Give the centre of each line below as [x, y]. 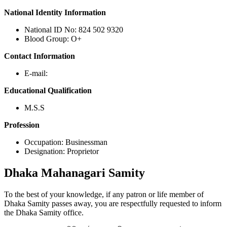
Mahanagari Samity [93, 173]
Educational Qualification [48, 91]
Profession [22, 125]
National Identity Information [55, 13]
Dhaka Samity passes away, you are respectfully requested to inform [113, 203]
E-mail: [36, 73]
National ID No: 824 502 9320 [74, 30]
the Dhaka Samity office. [44, 212]
